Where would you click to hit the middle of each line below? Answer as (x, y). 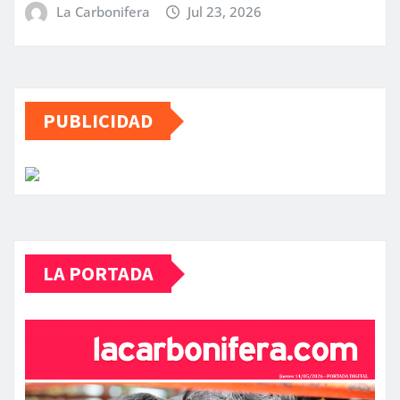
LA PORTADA (98, 274)
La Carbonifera (103, 11)
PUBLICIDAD (98, 121)
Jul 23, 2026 (225, 11)
